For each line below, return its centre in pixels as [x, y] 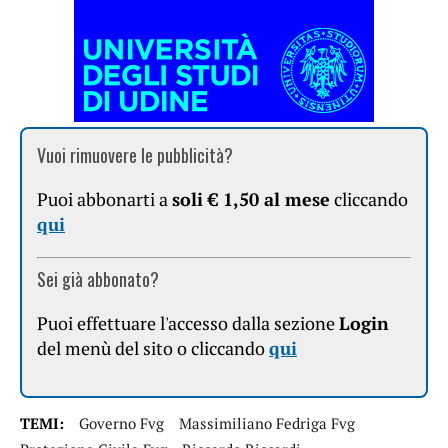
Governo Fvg [121, 423]
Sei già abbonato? [98, 279]
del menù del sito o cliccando [153, 348]
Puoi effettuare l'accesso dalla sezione [188, 323]
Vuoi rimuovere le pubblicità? [135, 155]
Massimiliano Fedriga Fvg [267, 423]
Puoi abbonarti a [104, 199]
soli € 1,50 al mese [251, 199]
